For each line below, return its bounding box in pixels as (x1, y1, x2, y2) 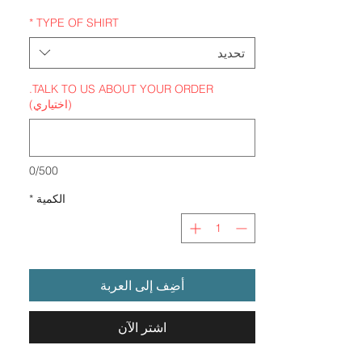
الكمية (36, 191, 65, 206)
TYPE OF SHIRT (36, 15, 119, 30)
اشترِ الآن (118, 318, 166, 335)
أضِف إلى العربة (100, 276, 184, 293)
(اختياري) (29, 96, 72, 112)
